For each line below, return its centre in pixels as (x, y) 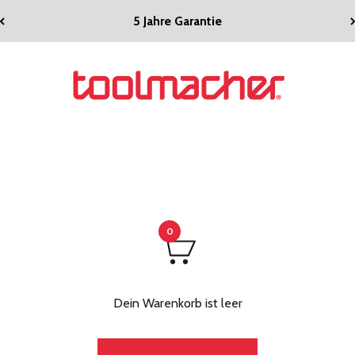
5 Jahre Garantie (177, 17)
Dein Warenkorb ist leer (177, 303)
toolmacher (89, 70)
